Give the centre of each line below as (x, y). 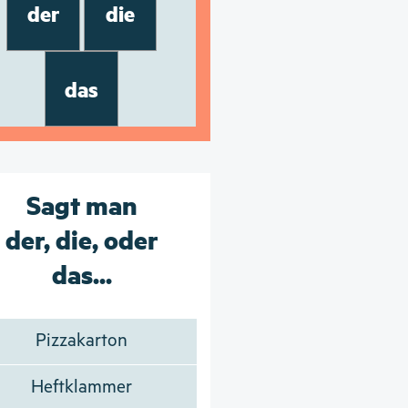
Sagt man (82, 204)
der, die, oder (82, 238)
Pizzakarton (82, 341)
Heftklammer (82, 387)
